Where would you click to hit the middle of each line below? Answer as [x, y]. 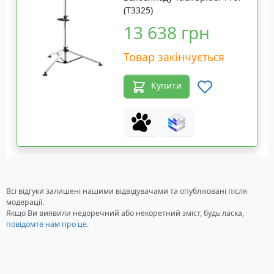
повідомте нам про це [46, 224]
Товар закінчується [174, 57]
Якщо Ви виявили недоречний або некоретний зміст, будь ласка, [125, 213]
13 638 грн [167, 33]
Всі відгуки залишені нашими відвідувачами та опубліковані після [127, 191]
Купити [167, 86]
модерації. [25, 202]
